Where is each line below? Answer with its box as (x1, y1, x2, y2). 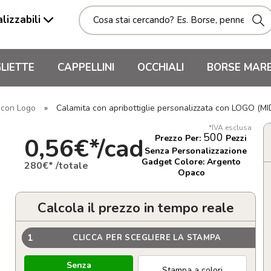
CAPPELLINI (57, 60, 114, 74)
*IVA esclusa (209, 123, 252, 132)
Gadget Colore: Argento (142, 156, 241, 168)
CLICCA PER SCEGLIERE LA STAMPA (73, 232, 221, 243)
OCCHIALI (137, 60, 184, 74)
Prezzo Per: (155, 132, 203, 144)
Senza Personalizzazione (145, 145, 247, 157)
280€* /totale (24, 158, 88, 172)
